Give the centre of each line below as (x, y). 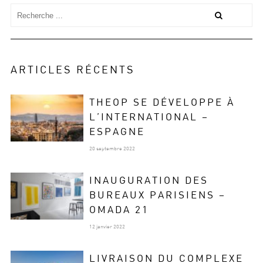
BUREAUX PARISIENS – (157, 195)
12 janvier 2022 (107, 227)
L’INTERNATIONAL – (149, 117)
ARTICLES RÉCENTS (73, 70)
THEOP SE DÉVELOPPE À (162, 102)
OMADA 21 (119, 210)
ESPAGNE (117, 131)
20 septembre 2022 (112, 149)
